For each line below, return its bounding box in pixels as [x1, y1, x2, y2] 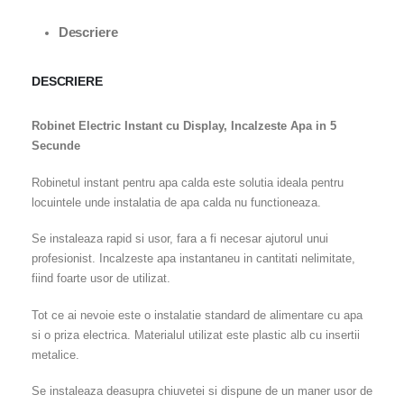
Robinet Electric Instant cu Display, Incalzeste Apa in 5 [32, 119, 336, 133]
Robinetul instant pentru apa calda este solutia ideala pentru [32, 175, 344, 189]
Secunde [32, 139, 80, 153]
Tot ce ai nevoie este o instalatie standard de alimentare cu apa [32, 308, 363, 322]
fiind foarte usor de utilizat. [32, 271, 170, 286]
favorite [243, 79, 282, 94]
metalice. [32, 347, 79, 362]
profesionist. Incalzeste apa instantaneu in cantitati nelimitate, [32, 252, 355, 266]
